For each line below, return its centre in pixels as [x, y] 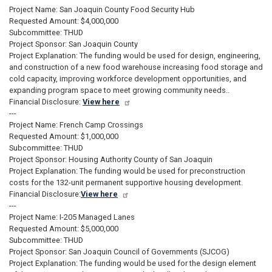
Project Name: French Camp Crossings [76, 124]
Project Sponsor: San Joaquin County [73, 44]
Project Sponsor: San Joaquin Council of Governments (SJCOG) [119, 251]
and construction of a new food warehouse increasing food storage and [136, 67]
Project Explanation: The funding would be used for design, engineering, [135, 55]
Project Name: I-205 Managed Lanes [73, 217]
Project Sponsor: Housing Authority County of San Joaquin [111, 159]
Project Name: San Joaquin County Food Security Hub [102, 9]
